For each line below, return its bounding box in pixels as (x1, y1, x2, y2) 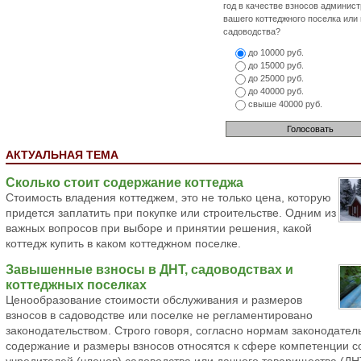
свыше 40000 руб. (246, 99, 322, 109)
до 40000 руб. (246, 86, 304, 96)
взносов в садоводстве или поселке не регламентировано (6, 309, 313, 322)
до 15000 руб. (246, 60, 304, 70)
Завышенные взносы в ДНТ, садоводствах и (6, 262, 293, 276)
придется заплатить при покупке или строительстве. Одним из (6, 207, 336, 219)
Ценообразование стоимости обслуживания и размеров (6, 294, 302, 306)
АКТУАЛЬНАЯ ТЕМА (6, 149, 118, 161)
